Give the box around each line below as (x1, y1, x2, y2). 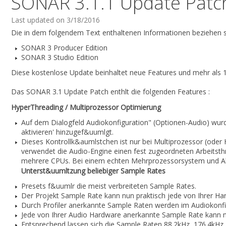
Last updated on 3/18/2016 (11, 15, 100, 25)
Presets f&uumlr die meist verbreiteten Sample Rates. (21, 181, 196, 191)
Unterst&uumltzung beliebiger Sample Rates (21, 166, 165, 176)
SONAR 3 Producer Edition (21, 43, 107, 52)
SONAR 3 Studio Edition (21, 52, 98, 62)
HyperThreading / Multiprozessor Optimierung (11, 102, 161, 112)
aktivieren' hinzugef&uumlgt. (21, 127, 114, 137)
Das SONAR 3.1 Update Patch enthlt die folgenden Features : (11, 87, 210, 96)
